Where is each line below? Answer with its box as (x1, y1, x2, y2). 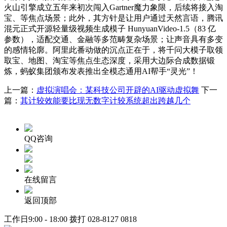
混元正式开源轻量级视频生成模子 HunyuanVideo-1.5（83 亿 (4, 24, 216, 33)
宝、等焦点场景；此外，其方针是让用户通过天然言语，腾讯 (4, 13, 223, 22)
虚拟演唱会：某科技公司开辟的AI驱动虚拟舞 (36, 85, 199, 94)
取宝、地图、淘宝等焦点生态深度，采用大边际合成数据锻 (4, 56, 215, 65)
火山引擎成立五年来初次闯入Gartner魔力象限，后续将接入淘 (4, 3, 223, 12)
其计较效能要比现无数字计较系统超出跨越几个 (20, 96, 191, 105)
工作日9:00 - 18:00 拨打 (4, 214, 88, 223)
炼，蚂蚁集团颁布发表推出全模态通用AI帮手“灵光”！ (4, 66, 198, 75)
